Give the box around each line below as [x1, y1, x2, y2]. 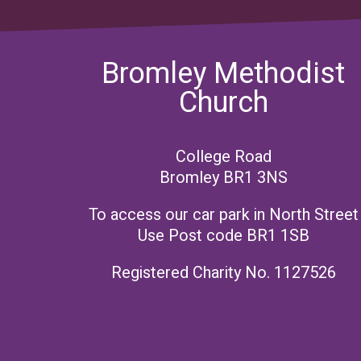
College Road [175, 145, 272, 169]
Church [178, 81, 268, 125]
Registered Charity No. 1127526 [110, 261, 336, 285]
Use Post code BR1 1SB [137, 224, 309, 248]
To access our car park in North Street [88, 203, 359, 227]
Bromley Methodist [102, 52, 346, 96]
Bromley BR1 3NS [159, 166, 288, 190]
